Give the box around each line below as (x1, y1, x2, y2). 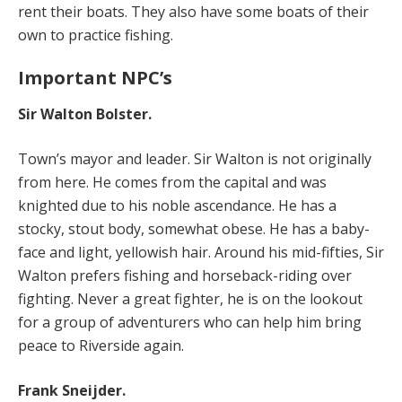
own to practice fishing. (18, 24, 173, 45)
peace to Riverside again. (18, 335, 184, 355)
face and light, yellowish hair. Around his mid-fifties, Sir (18, 241, 384, 262)
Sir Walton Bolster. (18, 103, 152, 124)
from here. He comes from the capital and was (18, 171, 327, 192)
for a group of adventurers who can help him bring (18, 311, 362, 332)
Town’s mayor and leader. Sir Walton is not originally (18, 148, 371, 169)
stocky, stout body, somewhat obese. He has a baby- (18, 218, 370, 239)
